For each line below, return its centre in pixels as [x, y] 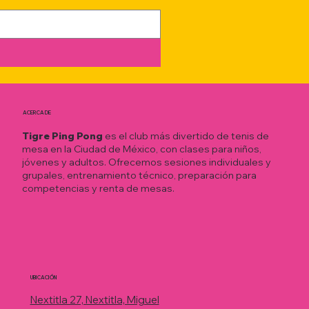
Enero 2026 [102, 60]
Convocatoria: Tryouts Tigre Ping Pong [178, 44]
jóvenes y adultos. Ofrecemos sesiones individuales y [147, 162]
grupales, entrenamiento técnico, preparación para [140, 176]
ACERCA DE [37, 112]
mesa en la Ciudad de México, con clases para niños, [142, 149]
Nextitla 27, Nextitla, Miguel [94, 299]
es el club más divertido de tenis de [186, 136]
